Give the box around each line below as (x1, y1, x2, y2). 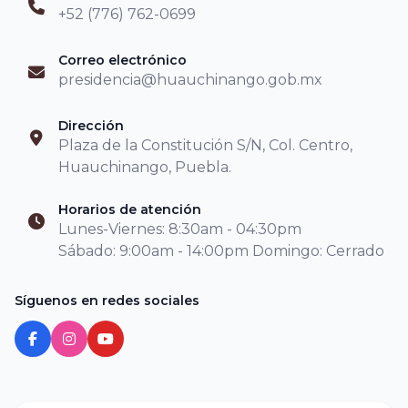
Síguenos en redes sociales (15, 292, 199, 309)
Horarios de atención (58, 201, 201, 218)
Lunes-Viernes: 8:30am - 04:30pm (58, 220, 305, 238)
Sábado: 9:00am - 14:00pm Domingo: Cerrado (58, 242, 384, 260)
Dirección (58, 117, 124, 134)
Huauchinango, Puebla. (58, 158, 231, 176)
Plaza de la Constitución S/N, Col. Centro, (58, 137, 352, 154)
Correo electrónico (58, 52, 187, 68)
